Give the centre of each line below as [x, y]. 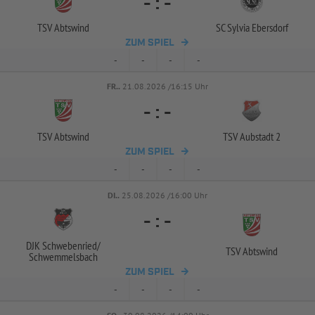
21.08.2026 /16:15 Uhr [165, 86]
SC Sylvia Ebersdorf [252, 27]
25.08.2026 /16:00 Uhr [165, 195]
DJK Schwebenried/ [63, 245]
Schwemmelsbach [63, 257]
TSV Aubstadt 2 [252, 136]
